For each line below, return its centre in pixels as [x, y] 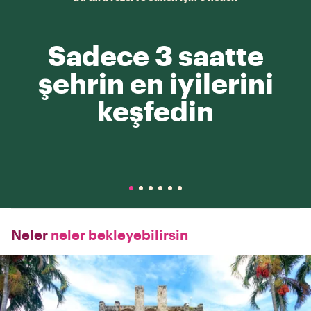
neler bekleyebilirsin [118, 235]
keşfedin [155, 111]
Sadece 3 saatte [155, 55]
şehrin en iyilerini [155, 83]
